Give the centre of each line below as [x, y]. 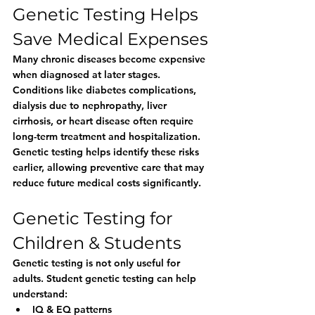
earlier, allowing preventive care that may [110, 167]
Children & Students [97, 243]
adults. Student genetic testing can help [106, 278]
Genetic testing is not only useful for [98, 263]
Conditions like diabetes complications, [106, 90]
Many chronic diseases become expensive [110, 59]
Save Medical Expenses [110, 39]
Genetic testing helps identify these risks [107, 152]
